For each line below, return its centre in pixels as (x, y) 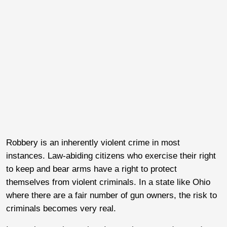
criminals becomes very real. (61, 208)
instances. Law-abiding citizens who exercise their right (111, 156)
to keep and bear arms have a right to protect (91, 169)
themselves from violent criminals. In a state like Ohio (108, 182)
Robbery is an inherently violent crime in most (93, 142)
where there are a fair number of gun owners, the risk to (111, 195)
